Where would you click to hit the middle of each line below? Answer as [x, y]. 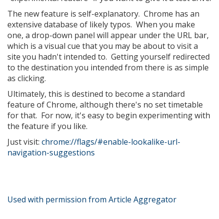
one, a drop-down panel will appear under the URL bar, [108, 35]
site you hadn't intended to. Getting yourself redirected [109, 57]
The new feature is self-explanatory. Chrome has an [103, 14]
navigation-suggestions [51, 153]
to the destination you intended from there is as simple [108, 67]
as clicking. [27, 78]
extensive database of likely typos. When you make [101, 24]
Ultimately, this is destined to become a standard [96, 94]
